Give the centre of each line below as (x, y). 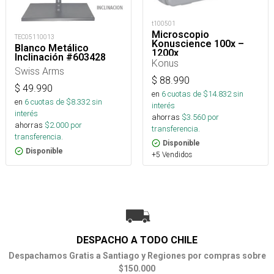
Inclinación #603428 (60, 57)
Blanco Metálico (52, 48)
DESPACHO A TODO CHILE (137, 240)
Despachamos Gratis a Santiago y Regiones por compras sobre (137, 256)
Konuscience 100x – (198, 44)
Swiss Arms (39, 71)
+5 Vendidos (172, 155)
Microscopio (180, 35)
